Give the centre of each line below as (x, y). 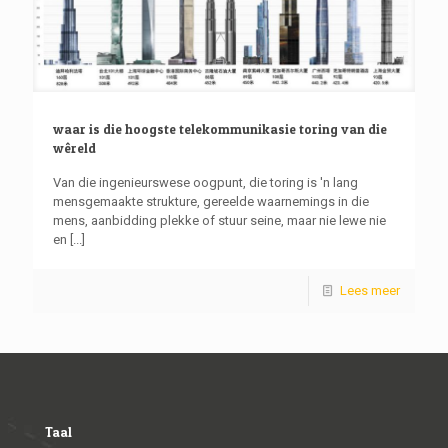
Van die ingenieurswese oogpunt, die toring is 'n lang (205, 183)
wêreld (74, 148)
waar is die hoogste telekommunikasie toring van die (220, 129)
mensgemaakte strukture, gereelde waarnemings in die (211, 202)
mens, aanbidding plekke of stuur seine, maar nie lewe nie (219, 221)
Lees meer (370, 291)
